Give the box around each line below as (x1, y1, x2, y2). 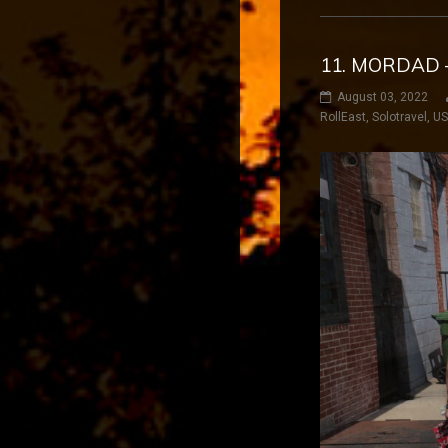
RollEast (320, 109, 366, 124)
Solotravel (372, 109, 427, 124)
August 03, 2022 (337, 89, 428, 104)
